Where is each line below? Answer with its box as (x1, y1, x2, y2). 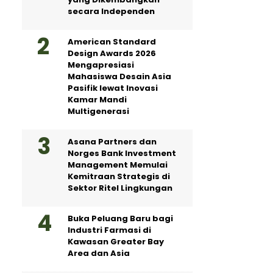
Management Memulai (68, 159, 168, 171)
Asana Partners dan (68, 136, 157, 147)
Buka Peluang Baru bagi (68, 213, 173, 224)
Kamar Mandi (68, 94, 127, 105)
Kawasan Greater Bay (68, 236, 164, 247)
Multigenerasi (68, 105, 129, 117)
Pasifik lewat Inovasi (68, 82, 158, 94)
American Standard (68, 36, 156, 48)
